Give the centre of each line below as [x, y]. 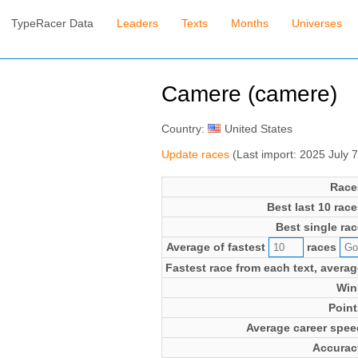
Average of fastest [217, 247]
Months [250, 24]
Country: [184, 128]
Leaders [138, 24]
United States [258, 128]
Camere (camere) [249, 94]
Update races [195, 154]
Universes [316, 24]
